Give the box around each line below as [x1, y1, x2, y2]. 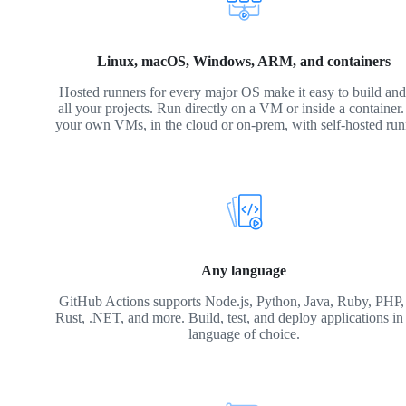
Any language [201, 262, 287, 278]
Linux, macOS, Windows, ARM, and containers [97, 53, 391, 70]
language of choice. [188, 325, 300, 342]
